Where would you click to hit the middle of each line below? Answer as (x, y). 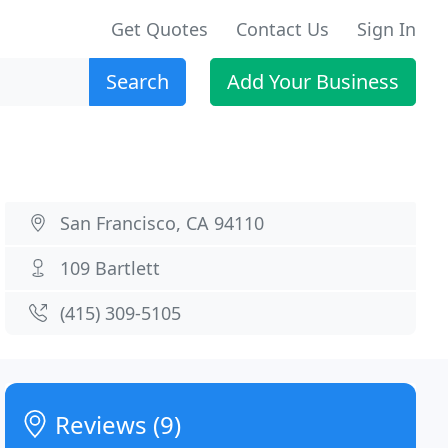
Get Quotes (159, 29)
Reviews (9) (115, 424)
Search (137, 81)
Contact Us (282, 29)
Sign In (386, 29)
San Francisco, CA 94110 (162, 223)
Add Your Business (313, 81)
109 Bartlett (110, 268)
